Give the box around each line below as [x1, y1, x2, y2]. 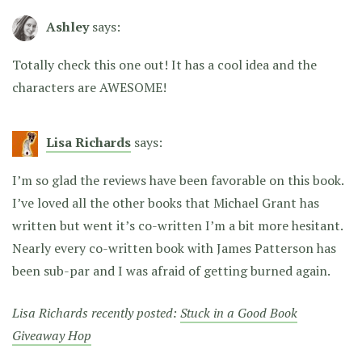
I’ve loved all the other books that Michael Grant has [12, 193, 319, 212]
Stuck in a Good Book [180, 303, 297, 322]
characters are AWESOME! [12, 78, 166, 96]
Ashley [46, 17, 89, 36]
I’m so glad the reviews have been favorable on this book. [12, 170, 343, 189]
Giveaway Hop [12, 326, 91, 344]
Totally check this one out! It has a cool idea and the [12, 55, 317, 74]
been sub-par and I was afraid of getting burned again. [12, 261, 330, 280]
